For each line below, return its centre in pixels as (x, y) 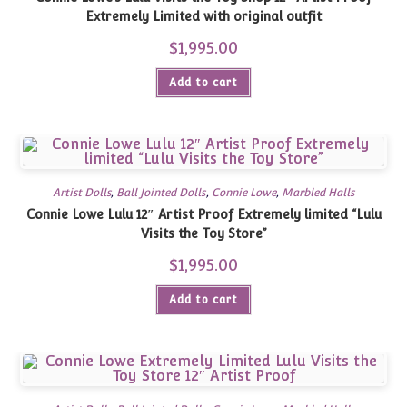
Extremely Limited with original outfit (203, 16)
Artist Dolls (82, 193)
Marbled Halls (318, 193)
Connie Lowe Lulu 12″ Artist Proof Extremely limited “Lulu (203, 214)
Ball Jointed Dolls (161, 193)
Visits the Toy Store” (203, 233)
